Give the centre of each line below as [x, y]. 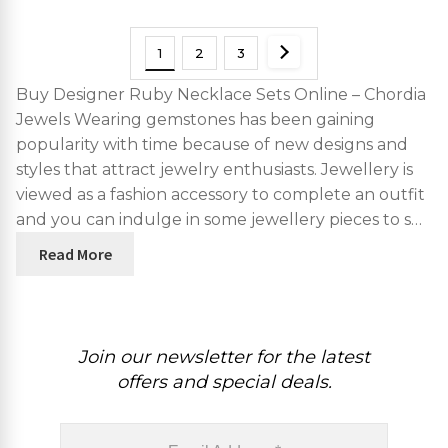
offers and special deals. [224, 381]
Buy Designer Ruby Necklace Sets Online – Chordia [221, 94]
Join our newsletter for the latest [224, 356]
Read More [75, 253]
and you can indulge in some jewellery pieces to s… [219, 219]
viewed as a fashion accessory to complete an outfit [220, 194]
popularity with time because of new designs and [212, 144]
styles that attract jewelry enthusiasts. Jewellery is [214, 169]
